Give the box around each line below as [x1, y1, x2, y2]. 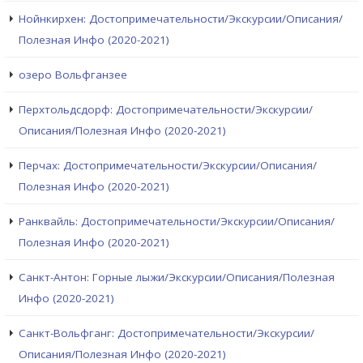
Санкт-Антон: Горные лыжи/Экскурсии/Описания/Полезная [19, 270, 335, 285]
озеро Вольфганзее [19, 67, 127, 83]
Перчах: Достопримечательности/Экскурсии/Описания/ [19, 158, 317, 173]
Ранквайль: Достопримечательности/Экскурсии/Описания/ [19, 214, 335, 229]
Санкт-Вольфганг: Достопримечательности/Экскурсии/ [19, 326, 314, 341]
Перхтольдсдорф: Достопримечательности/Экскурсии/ [19, 102, 313, 117]
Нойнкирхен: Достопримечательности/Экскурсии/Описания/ [19, 11, 343, 27]
